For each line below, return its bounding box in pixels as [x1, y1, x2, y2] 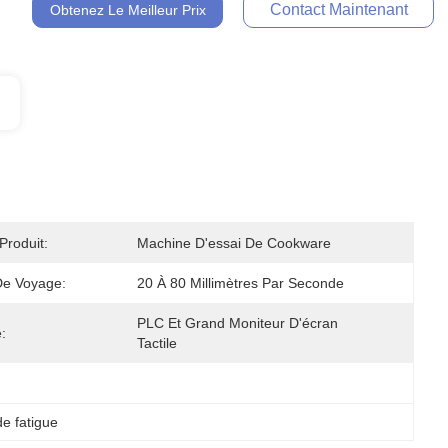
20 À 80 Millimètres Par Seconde [137, 275, 344, 291]
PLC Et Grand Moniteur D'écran [137, 315, 338, 331]
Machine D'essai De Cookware [137, 235, 331, 251]
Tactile [137, 335, 177, 351]
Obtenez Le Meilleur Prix [49, 2, 206, 18]
